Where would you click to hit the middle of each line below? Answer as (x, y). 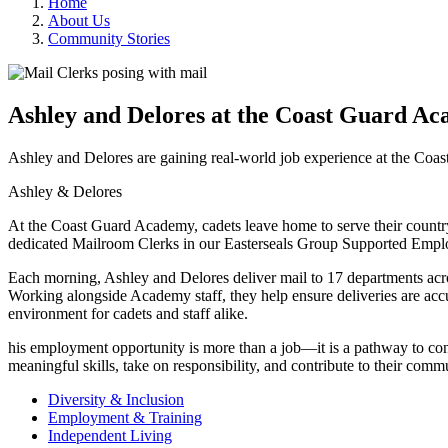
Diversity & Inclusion (116, 399)
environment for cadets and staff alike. (128, 313)
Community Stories (109, 38)
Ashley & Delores (65, 191)
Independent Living (110, 435)
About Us (79, 20)
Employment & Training (125, 417)
